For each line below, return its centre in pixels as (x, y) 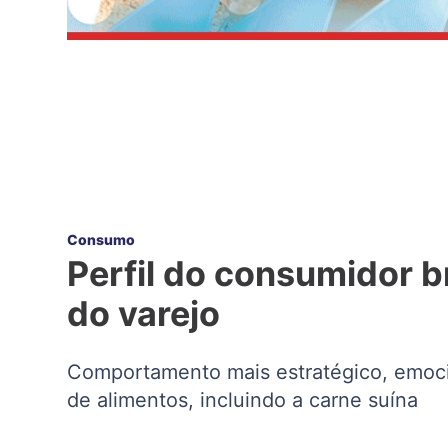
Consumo (101, 239)
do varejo (144, 313)
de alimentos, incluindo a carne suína (243, 399)
